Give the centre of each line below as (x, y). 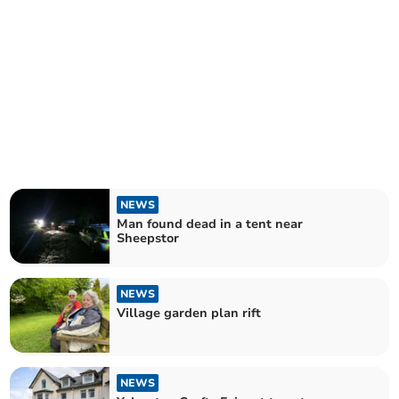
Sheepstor (148, 238)
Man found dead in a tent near (210, 224)
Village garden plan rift (189, 313)
